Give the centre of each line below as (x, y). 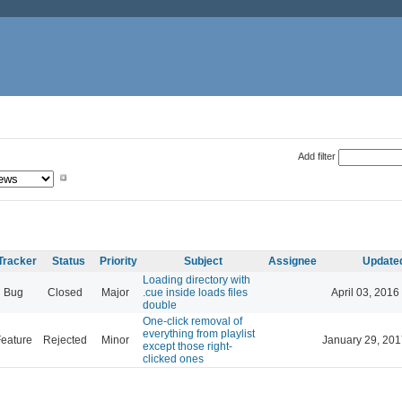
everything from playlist (199, 333)
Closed (65, 292)
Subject (203, 261)
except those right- (188, 346)
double (160, 305)
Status (69, 261)
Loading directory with (197, 280)
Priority (118, 261)
